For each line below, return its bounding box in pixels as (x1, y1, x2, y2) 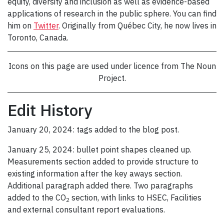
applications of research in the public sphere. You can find (7, 8, 216, 19)
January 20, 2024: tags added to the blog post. (7, 124, 179, 135)
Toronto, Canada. (7, 32, 68, 43)
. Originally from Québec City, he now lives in (58, 20, 216, 31)
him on (7, 20, 33, 31)
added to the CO (7, 192, 66, 203)
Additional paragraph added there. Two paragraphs (7, 180, 193, 191)
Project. (98, 73, 126, 83)
